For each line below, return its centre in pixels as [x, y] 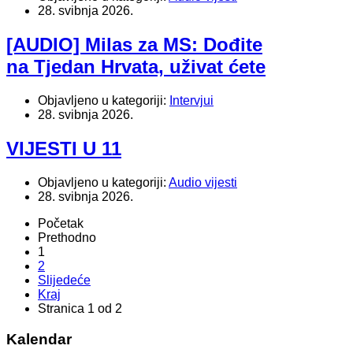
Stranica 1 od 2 [80, 308]
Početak [61, 223]
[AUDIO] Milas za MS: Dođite [134, 45]
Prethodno [67, 237]
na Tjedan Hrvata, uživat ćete [136, 67]
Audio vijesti [203, 182]
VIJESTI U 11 [64, 148]
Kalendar [39, 339]
